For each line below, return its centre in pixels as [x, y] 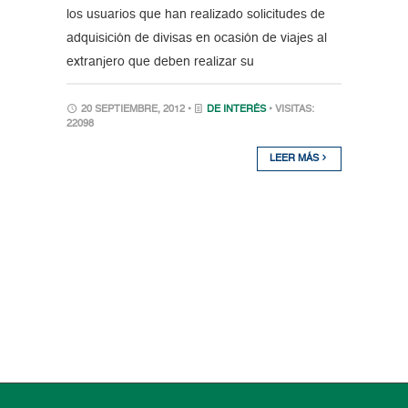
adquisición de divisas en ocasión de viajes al [196, 39]
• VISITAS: [291, 110]
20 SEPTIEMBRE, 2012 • [136, 110]
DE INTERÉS [236, 110]
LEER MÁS [296, 159]
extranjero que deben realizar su [160, 62]
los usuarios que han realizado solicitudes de [195, 15]
